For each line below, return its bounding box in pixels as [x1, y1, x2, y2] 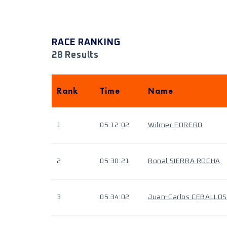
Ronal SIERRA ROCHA [148, 158, 220, 165]
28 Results [52, 51, 99, 60]
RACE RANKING [52, 38, 121, 47]
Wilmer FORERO [148, 122, 203, 129]
